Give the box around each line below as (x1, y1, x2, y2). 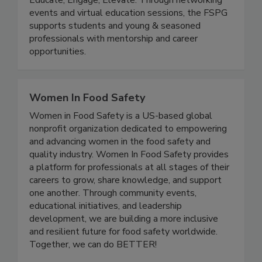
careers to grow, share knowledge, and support (29, 198, 222, 212)
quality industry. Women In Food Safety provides (29, 173, 229, 186)
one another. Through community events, (29, 211, 196, 225)
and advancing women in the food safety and (29, 160, 211, 173)
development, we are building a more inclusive (29, 237, 218, 250)
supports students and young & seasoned (29, 44, 201, 57)
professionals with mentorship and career (29, 57, 198, 70)
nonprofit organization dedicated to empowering (29, 147, 227, 160)
